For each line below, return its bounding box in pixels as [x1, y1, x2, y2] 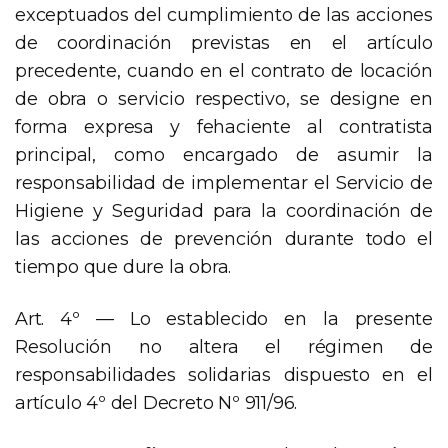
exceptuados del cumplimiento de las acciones [15, 4, 433, 27]
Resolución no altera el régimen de [15, 336, 433, 359]
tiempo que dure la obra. [15, 256, 232, 279]
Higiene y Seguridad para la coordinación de [15, 200, 433, 223]
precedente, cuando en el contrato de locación [15, 60, 433, 83]
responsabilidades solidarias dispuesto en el [15, 364, 433, 387]
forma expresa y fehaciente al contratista [15, 116, 433, 139]
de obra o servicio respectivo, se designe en [15, 88, 433, 111]
